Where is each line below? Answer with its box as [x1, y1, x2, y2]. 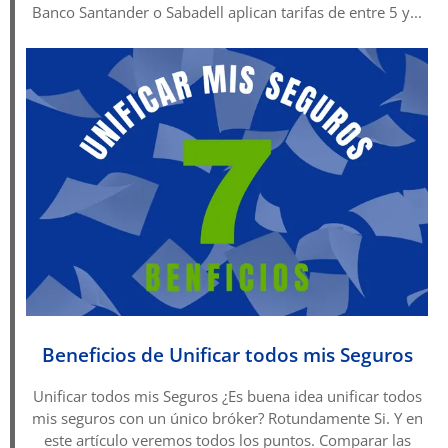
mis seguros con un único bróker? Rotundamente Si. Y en [31, 407, 423, 428]
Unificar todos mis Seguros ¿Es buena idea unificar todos [32, 385, 422, 406]
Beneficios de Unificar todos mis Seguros [41, 341, 413, 368]
